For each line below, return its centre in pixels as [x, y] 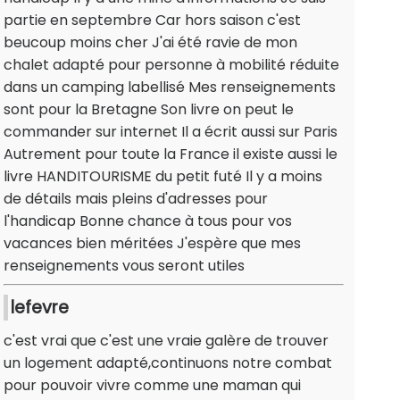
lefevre [40, 308]
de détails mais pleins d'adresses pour [136, 199]
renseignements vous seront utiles [124, 266]
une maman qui [247, 386]
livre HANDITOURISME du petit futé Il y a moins [163, 177]
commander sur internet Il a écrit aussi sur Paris [171, 132]
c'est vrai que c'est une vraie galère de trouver [166, 341]
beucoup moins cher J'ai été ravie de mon [150, 43]
